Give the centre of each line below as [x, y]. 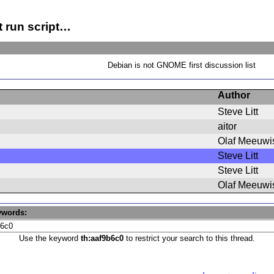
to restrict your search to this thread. [189, 238]
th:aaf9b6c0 [102, 238]
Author [234, 95]
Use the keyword [50, 238]
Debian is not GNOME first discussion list [182, 65]
